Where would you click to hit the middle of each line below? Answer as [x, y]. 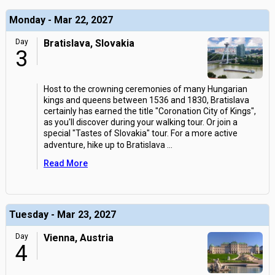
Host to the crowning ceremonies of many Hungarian [145, 89]
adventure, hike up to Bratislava [104, 145]
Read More [66, 163]
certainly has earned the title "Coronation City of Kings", [150, 111]
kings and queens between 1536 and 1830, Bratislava [146, 100]
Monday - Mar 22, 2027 [61, 20]
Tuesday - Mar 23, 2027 [63, 215]
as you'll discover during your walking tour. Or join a [141, 122]
